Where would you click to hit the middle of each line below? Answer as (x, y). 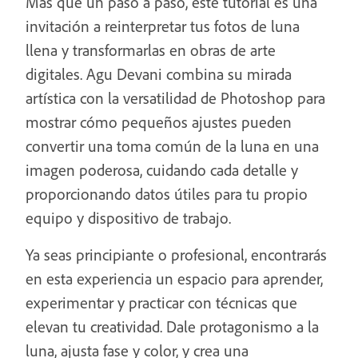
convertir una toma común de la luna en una (172, 146)
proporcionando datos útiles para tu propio (167, 194)
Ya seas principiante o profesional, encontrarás (176, 255)
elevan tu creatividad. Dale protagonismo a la (172, 326)
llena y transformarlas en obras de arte (151, 50)
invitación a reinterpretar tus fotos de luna (163, 26)
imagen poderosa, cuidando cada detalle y (162, 170)
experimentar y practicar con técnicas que (161, 302)
